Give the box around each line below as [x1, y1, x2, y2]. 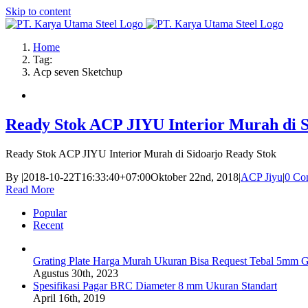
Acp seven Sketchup [33, 66, 122, 78]
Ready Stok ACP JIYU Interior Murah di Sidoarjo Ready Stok [5, 147, 276, 159]
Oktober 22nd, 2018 [151, 170, 239, 183]
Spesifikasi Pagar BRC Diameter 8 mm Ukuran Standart [33, 279, 277, 291]
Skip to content [5, 5, 71, 17]
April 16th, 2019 [33, 291, 105, 304]
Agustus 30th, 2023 [33, 267, 118, 279]
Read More [5, 183, 54, 195]
